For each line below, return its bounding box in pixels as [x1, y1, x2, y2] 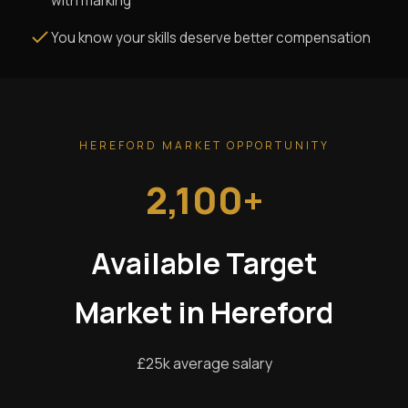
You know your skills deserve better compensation [51, 28, 371, 48]
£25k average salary [136, 353, 272, 374]
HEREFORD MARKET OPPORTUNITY [78, 138, 330, 154]
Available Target [91, 243, 317, 284]
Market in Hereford [75, 292, 333, 333]
